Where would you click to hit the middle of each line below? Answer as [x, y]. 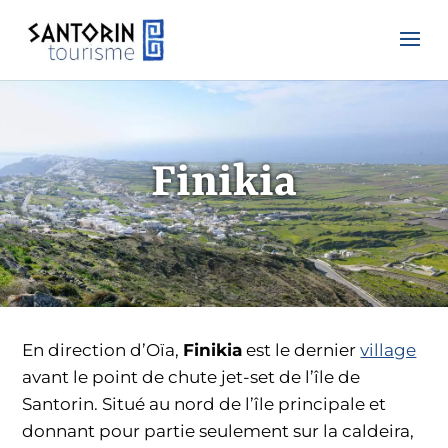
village [388, 350]
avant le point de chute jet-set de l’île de [191, 377]
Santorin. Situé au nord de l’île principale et [204, 404]
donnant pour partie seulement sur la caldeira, [218, 431]
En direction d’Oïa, [103, 350]
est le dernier [301, 350]
